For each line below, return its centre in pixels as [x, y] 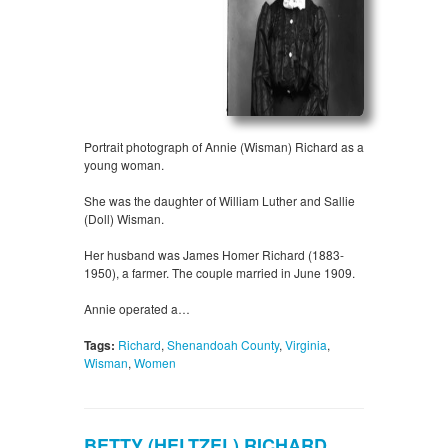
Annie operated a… [137, 309]
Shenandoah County [223, 345]
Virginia [306, 345]
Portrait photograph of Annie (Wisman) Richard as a [224, 147]
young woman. [124, 165]
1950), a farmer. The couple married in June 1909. [219, 273]
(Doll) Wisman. [124, 219]
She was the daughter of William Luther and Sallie [219, 201]
